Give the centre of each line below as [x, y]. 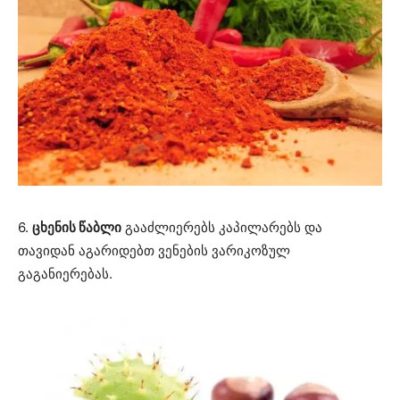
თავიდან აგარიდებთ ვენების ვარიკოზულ [154, 250]
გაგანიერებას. [65, 273]
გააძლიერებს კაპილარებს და [222, 227]
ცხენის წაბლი [77, 227]
